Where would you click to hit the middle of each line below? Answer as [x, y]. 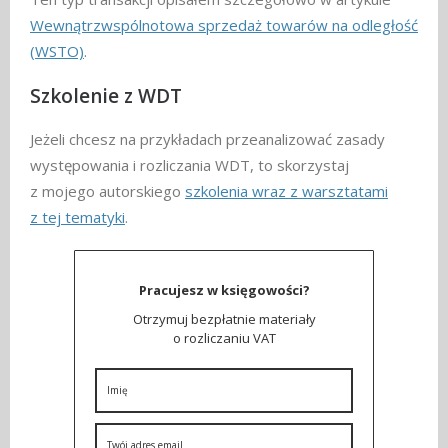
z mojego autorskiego [107, 191]
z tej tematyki [77, 217]
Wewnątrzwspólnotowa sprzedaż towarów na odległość [224, 24]
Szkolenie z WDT [106, 95]
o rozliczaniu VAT [224, 338]
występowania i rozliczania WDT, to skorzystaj [189, 165]
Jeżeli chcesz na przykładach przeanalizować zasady [207, 139]
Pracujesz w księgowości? [224, 290]
